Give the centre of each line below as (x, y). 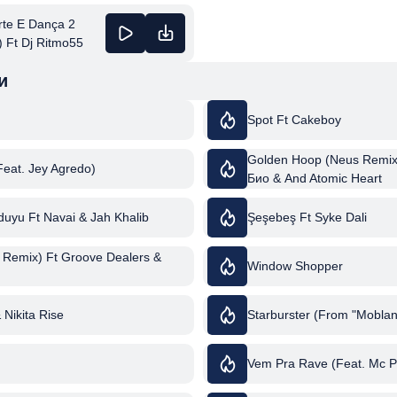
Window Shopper (295, 266)
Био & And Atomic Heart (315, 178)
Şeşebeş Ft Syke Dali (307, 218)
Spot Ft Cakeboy (294, 120)
